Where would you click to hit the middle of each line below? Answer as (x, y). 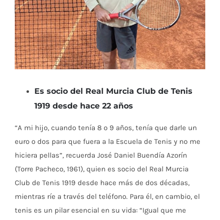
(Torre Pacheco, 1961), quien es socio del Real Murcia (102, 169)
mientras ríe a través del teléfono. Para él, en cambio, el (107, 196)
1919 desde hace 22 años (84, 106)
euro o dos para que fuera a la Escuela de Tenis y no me (108, 141)
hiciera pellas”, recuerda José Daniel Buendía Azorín (101, 155)
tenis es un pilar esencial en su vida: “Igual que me (100, 210)
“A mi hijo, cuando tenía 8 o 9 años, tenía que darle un (106, 127)
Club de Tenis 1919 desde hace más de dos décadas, (102, 182)
